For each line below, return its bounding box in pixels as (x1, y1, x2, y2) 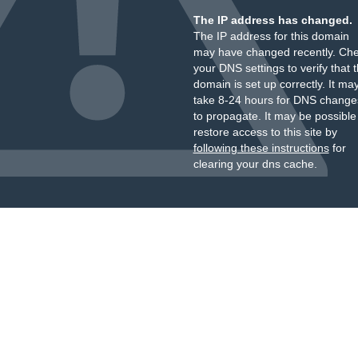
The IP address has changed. (193, 14, 352, 26)
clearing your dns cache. (193, 157, 317, 170)
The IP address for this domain (193, 30, 349, 42)
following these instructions (193, 141, 329, 154)
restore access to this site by (193, 125, 337, 138)
